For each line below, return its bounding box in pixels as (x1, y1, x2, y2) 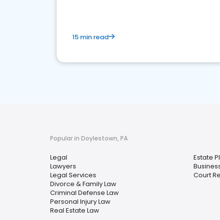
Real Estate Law (50, 206, 99, 215)
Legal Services (50, 170, 96, 180)
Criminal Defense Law (50, 188, 119, 197)
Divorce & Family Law (50, 179, 116, 189)
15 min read (72, 32, 109, 42)
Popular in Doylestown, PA (50, 134, 128, 142)
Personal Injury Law (50, 197, 110, 206)
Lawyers (50, 162, 76, 171)
